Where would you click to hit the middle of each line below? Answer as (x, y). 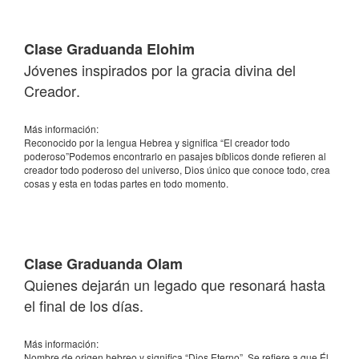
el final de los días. (84, 305)
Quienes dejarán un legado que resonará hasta (175, 284)
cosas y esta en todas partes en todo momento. (126, 183)
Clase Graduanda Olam (103, 264)
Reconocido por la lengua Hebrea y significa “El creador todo (157, 142)
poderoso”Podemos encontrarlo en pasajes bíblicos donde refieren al (175, 156)
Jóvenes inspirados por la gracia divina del (160, 70)
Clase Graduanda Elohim (109, 49)
